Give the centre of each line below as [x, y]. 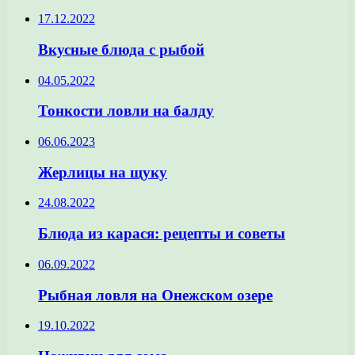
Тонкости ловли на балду [126, 111]
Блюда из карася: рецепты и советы [162, 234]
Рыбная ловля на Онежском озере [155, 295]
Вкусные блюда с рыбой [121, 49]
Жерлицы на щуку [103, 172]
